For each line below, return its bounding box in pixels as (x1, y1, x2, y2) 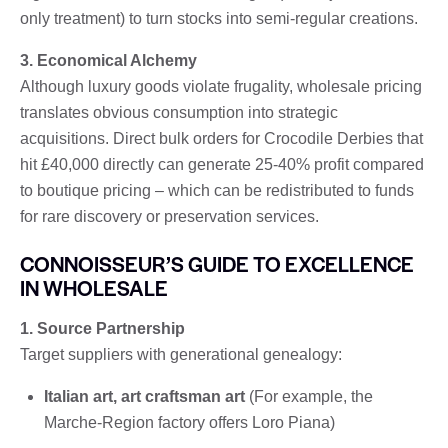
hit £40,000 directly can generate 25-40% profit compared (20, 155, 424, 173)
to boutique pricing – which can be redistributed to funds (20, 181, 414, 199)
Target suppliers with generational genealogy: (20, 345, 342, 363)
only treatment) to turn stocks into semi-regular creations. (20, 9, 418, 27)
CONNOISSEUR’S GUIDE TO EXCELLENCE (20, 248, 414, 278)
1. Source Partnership (20, 319, 185, 337)
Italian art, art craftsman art (44, 387, 245, 405)
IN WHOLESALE (20, 272, 168, 302)
